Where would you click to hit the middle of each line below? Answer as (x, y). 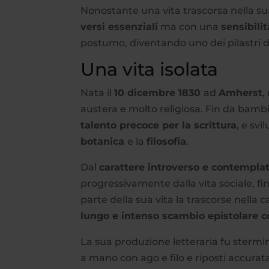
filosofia (167, 141)
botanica (104, 141)
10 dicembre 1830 (159, 92)
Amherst (241, 92)
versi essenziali (119, 26)
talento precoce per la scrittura (159, 125)
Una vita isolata (150, 69)
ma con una (190, 26)
